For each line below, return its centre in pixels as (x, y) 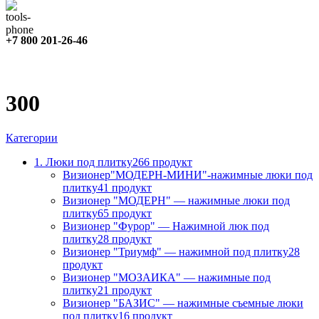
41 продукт (125, 187)
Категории (32, 137)
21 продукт (125, 290)
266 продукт (162, 162)
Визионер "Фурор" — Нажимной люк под (166, 226)
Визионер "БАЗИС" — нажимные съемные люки (183, 303)
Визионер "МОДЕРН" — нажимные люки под (176, 200)
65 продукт (125, 213)
